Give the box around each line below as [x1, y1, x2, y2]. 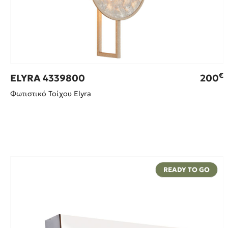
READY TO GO [163, 165, 210, 174]
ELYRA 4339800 [10, 72, 85, 84]
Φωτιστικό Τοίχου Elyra [10, 89, 91, 98]
